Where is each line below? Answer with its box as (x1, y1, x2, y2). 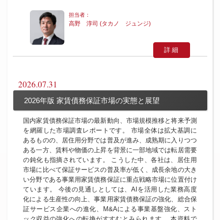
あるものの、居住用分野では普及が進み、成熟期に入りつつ (23, 137, 197, 144)
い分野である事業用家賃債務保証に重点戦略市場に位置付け (23, 176, 197, 184)
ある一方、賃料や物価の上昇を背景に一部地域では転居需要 (23, 146, 197, 154)
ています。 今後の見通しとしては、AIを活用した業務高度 (23, 186, 197, 193)
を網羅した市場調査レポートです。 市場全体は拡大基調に (23, 127, 197, 135)
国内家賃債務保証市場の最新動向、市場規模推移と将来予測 (23, 117, 197, 125)
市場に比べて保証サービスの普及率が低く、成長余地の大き (23, 166, 197, 174)
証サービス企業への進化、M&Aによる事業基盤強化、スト (23, 205, 197, 213)
